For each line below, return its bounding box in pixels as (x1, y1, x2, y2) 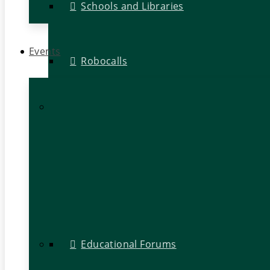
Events (29, 45, 61, 58)
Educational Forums (81, 237, 177, 251)
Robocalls (81, 54, 128, 68)
